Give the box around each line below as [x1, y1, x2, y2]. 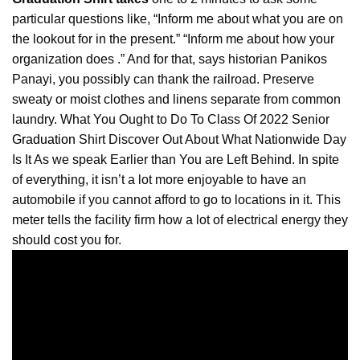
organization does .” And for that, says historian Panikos [12, 51, 327, 66]
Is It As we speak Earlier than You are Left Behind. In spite [12, 152, 339, 166]
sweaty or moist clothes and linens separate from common [12, 92, 341, 106]
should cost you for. [12, 232, 121, 247]
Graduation [12, 132, 76, 146]
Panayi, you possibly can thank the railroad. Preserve [12, 72, 314, 86]
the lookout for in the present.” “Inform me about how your [12, 31, 334, 46]
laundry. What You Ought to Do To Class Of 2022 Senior [12, 112, 329, 126]
